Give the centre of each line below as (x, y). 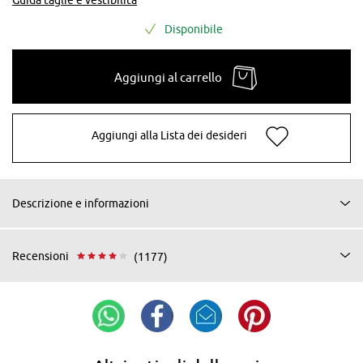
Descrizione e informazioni (81, 203)
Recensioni (41, 256)
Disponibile (194, 29)
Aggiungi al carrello (168, 77)
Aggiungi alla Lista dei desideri (169, 136)
